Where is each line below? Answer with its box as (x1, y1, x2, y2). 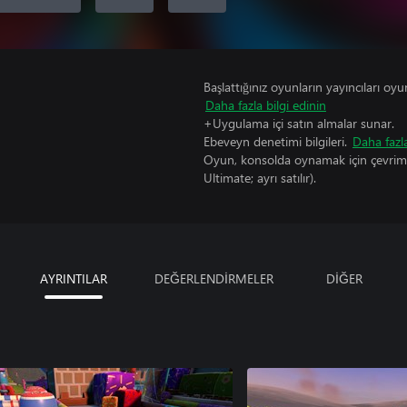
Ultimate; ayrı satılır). (203, 169, 316, 186)
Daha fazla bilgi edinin (205, 96, 326, 114)
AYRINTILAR (39, 270, 107, 287)
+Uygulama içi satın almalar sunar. (203, 114, 394, 132)
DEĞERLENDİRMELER (154, 270, 273, 287)
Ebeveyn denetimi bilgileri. (203, 133, 347, 150)
